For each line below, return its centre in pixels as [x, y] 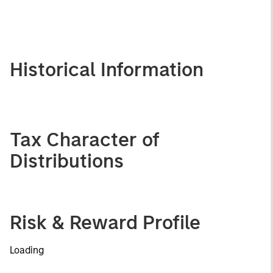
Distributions [67, 161]
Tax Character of [85, 139]
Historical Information [107, 69]
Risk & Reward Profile [105, 222]
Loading [27, 250]
